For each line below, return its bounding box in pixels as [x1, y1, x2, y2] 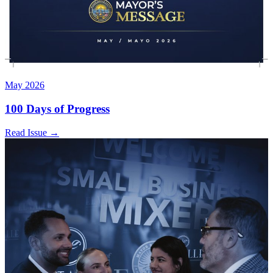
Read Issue [5, 127, 49, 138]
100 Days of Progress [5, 102, 110, 115]
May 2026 [5, 80, 44, 91]
